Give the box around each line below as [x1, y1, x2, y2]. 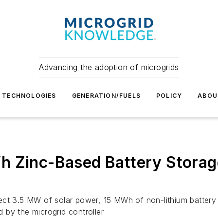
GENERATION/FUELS [72, 92, 141, 99]
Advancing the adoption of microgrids [39, 62, 179, 72]
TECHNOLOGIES [2, 92, 56, 99]
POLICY [156, 92, 182, 99]
